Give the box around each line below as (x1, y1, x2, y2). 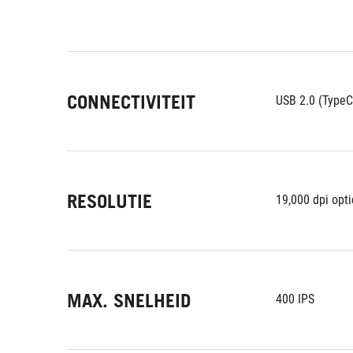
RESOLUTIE (67, 190, 152, 213)
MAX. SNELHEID (67, 289, 191, 312)
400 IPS (276, 292, 314, 307)
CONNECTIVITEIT (67, 91, 195, 113)
